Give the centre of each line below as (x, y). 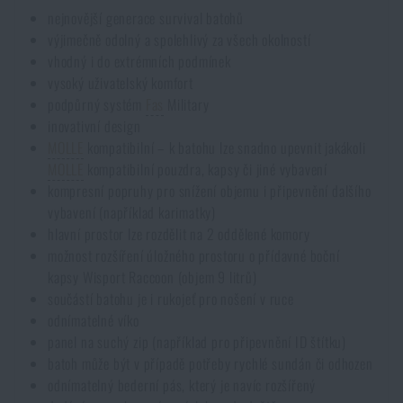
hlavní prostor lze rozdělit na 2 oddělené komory (179, 234)
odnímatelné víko (94, 321)
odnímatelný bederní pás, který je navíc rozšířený (182, 385)
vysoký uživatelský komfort (121, 83)
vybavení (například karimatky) (132, 213)
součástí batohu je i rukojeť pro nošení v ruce (171, 299)
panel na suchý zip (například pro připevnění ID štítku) (197, 342)
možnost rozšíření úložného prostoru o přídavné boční (194, 256)
